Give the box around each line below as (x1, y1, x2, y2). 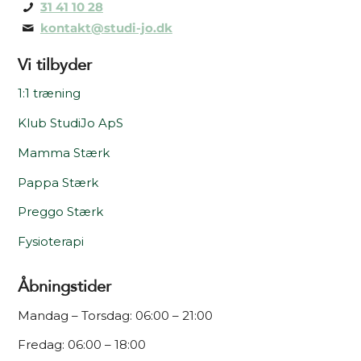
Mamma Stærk (18, 144, 110, 160)
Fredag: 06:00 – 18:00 (18, 337, 147, 353)
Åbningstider (18, 275, 112, 297)
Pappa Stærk (18, 174, 99, 190)
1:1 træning (18, 85, 81, 102)
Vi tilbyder (18, 53, 93, 76)
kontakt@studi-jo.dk (39, 19, 172, 35)
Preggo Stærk (18, 204, 104, 220)
